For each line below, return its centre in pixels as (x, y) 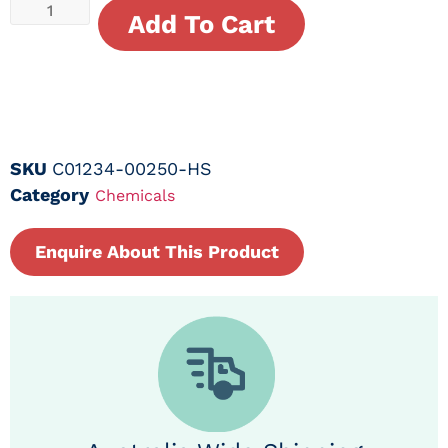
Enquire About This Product (157, 251)
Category (49, 194)
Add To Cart (201, 24)
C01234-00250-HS (132, 168)
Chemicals (135, 195)
